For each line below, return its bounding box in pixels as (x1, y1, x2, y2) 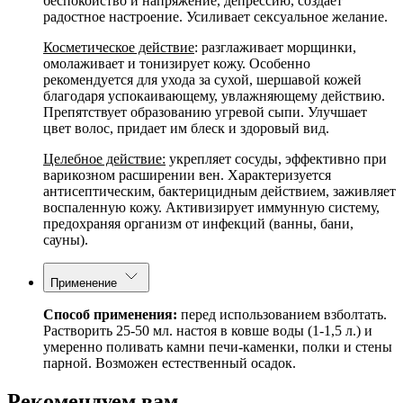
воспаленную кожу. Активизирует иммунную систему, (43, 199, 380, 215)
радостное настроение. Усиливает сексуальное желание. (43, 8, 388, 24)
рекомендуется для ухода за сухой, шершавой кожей (43, 71, 362, 87)
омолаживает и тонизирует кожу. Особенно (43, 55, 310, 71)
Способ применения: (43, 306, 181, 322)
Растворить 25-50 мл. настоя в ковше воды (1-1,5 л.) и (43, 322, 372, 338)
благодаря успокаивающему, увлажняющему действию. (43, 87, 385, 103)
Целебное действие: (43, 150, 166, 166)
